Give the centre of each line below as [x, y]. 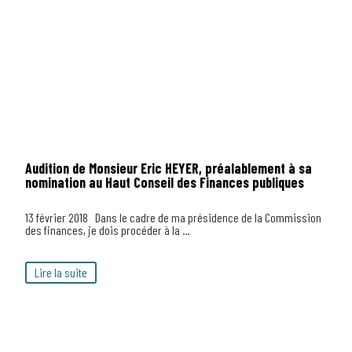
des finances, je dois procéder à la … [108, 230]
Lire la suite [61, 272]
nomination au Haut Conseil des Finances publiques [165, 182]
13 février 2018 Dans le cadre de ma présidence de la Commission [173, 217]
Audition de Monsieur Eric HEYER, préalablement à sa [169, 168]
